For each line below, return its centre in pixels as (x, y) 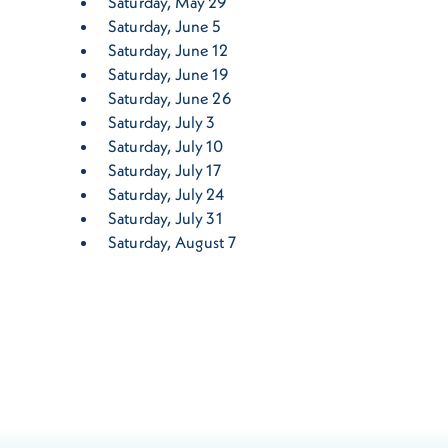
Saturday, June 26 (170, 98)
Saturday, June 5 (165, 26)
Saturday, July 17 (164, 170)
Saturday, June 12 (168, 50)
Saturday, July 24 (166, 194)
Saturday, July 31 (165, 218)
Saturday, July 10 (165, 146)
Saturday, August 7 (172, 242)
